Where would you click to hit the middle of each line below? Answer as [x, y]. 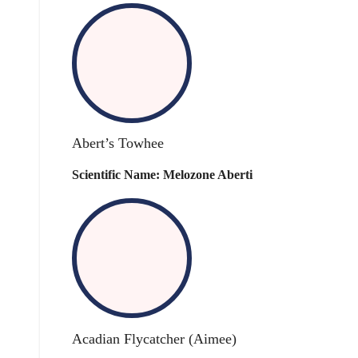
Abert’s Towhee [118, 143]
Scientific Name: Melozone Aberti [162, 175]
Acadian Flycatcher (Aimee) [154, 338]
